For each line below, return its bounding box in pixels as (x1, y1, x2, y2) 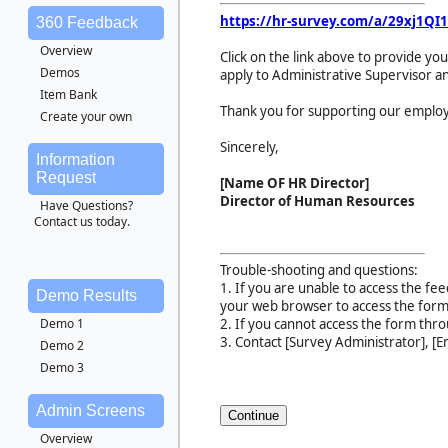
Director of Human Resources (220, 191, 415, 210)
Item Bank (40, 86, 97, 103)
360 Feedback (36, 14, 138, 31)
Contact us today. (34, 213, 130, 230)
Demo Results (36, 287, 137, 304)
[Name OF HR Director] (220, 173, 369, 192)
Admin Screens (36, 402, 145, 419)
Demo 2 (40, 337, 84, 354)
